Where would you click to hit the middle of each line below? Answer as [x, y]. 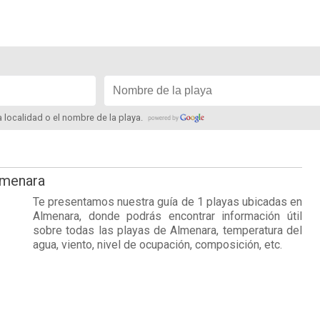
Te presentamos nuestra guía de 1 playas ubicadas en [167, 201]
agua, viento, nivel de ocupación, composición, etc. [157, 244]
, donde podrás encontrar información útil [191, 216]
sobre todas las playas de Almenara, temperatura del [167, 230]
